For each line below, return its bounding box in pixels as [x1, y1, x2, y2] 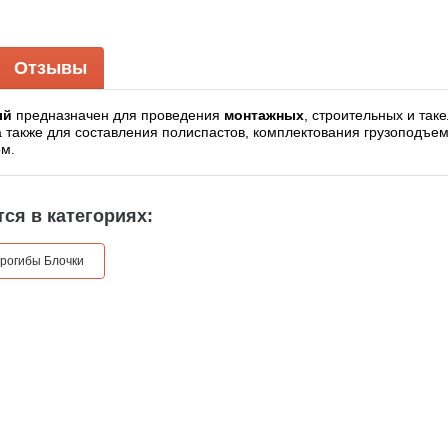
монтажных [224, 107, 304, 124]
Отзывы [14, 58, 87, 79]
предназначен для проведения [12, 107, 224, 124]
